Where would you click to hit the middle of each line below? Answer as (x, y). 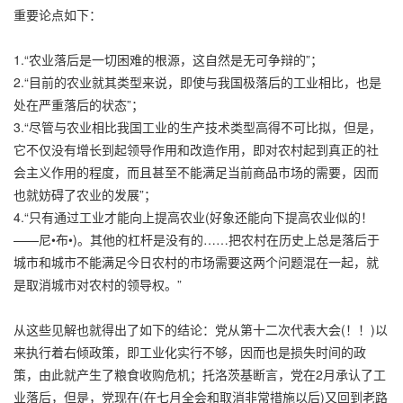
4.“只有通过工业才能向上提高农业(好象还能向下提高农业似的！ (193, 216)
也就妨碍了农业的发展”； (85, 194)
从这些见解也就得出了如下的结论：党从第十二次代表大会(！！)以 (201, 329)
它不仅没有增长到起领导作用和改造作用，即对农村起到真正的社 (196, 149)
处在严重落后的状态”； (79, 104)
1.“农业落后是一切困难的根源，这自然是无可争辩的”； (168, 59)
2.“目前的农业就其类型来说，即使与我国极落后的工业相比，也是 (197, 81)
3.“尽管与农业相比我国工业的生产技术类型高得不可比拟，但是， (197, 126)
